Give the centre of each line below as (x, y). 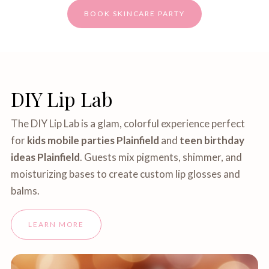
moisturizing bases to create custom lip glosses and (126, 174)
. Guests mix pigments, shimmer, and (161, 157)
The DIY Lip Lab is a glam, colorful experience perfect (128, 123)
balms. (26, 191)
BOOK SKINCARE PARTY (134, 14)
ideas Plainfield (46, 157)
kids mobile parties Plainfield (93, 140)
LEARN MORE (56, 224)
